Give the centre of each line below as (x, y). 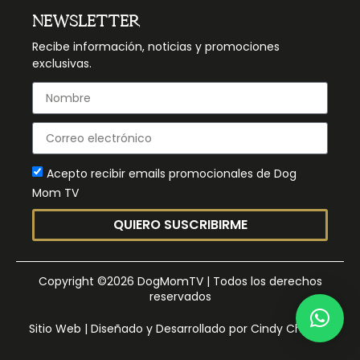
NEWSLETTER (86, 21)
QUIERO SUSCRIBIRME (180, 225)
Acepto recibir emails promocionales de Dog (172, 173)
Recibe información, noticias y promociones (156, 47)
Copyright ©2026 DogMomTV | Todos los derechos (180, 282)
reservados (180, 297)
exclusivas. (62, 64)
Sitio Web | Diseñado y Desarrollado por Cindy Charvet (180, 329)
